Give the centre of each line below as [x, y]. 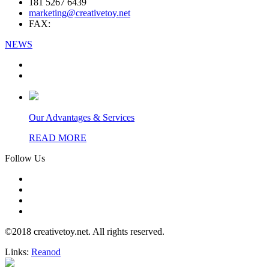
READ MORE [58, 138]
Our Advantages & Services [82, 117]
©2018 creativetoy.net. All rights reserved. [85, 231]
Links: [18, 252]
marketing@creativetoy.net [80, 13]
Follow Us [25, 158]
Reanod [46, 252]
